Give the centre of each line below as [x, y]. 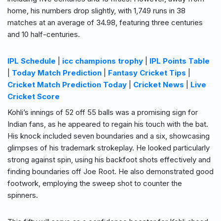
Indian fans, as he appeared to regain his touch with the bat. [108, 124]
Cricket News [159, 85]
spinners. [23, 195]
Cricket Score [34, 97]
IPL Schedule [32, 61]
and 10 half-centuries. [44, 35]
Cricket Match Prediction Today [67, 85]
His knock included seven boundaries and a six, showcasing [109, 136]
